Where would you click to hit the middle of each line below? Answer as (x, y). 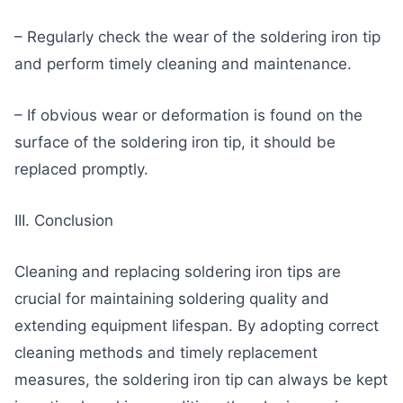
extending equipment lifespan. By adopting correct (197, 326)
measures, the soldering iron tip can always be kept (201, 380)
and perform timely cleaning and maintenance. (183, 63)
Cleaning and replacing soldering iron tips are (178, 272)
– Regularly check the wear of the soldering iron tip (197, 36)
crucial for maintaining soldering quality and (172, 299)
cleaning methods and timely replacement (166, 353)
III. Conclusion (64, 221)
